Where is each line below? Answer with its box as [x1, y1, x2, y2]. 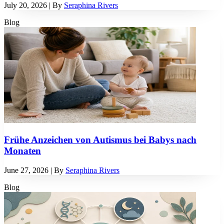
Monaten [4, 145, 41, 156]
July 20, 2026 [4, 1, 47, 10]
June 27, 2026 [4, 165, 48, 174]
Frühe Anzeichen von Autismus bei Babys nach [4, 134, 196, 145]
